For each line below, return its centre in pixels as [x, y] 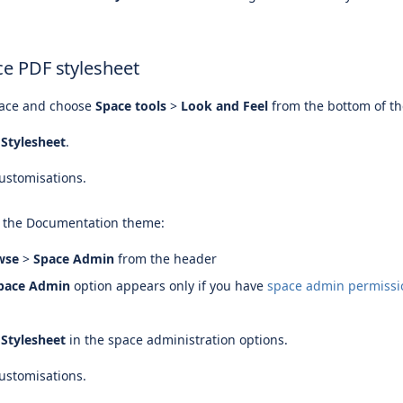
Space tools [131, 106]
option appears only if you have [169, 286]
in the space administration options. [179, 340]
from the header [166, 259]
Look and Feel [224, 106]
